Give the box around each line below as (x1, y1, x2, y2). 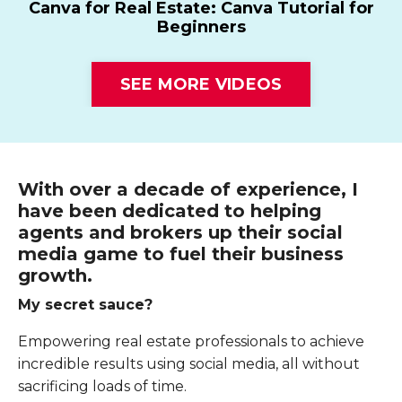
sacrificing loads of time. (18, 378, 187, 396)
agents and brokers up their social (18, 222, 343, 244)
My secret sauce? (18, 296, 153, 314)
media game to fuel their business (18, 243, 344, 266)
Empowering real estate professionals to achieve (18, 333, 364, 351)
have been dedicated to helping (18, 200, 321, 223)
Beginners (156, 17, 246, 38)
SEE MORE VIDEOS (119, 74, 283, 94)
